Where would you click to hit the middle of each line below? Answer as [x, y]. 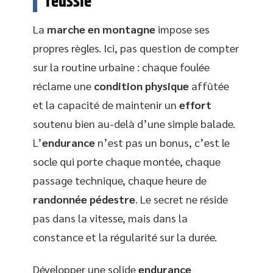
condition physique [141, 85]
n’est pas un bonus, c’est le [162, 142]
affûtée [209, 85]
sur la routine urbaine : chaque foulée [121, 66]
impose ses [183, 29]
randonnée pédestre [84, 199]
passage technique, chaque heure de [120, 180]
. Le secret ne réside [182, 199]
